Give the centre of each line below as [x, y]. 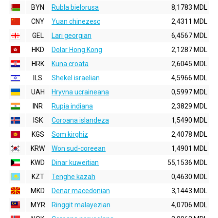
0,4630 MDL [189, 177]
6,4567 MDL [189, 36]
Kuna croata [70, 64]
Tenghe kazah [73, 177]
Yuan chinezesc [76, 21]
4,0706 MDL [189, 205]
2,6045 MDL [189, 64]
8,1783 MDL [189, 7]
